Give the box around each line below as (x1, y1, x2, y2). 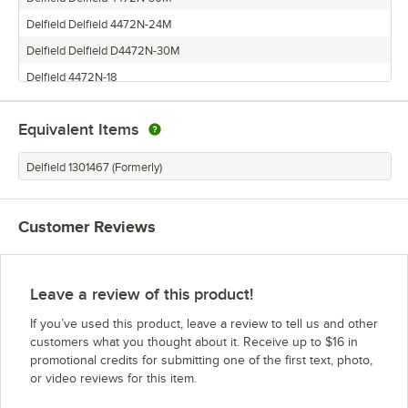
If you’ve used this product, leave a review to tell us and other (30, 317, 378, 331)
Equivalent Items (18, 120, 138, 138)
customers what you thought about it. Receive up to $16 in (30, 335, 358, 349)
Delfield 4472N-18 (26, 71, 117, 84)
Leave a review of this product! (30, 285, 253, 303)
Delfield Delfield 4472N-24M (26, 18, 172, 31)
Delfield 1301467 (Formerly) (26, 161, 162, 174)
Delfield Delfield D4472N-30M (26, 45, 180, 57)
